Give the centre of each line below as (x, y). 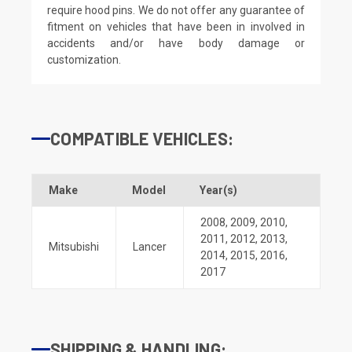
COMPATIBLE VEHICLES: (142, 138)
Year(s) (218, 190)
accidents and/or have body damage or (176, 43)
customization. (84, 59)
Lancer (150, 246)
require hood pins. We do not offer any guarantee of (176, 10)
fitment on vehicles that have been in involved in (176, 26)
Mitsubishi (74, 246)
